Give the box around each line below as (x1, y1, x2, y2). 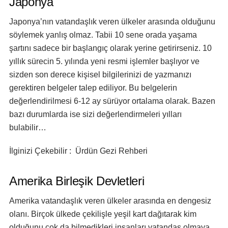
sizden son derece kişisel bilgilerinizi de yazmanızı (9, 70, 191, 79)
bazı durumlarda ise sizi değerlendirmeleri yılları (9, 110, 182, 119)
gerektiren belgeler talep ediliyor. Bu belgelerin (9, 83, 177, 92)
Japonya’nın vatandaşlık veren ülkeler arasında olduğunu (9, 17, 215, 26)
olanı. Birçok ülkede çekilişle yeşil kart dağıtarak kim (9, 210, 196, 218)
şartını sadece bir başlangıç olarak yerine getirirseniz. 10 (9, 44, 212, 52)
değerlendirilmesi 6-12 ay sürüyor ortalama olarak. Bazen (9, 97, 215, 105)
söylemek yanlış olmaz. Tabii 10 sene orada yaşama (9, 31, 197, 39)
